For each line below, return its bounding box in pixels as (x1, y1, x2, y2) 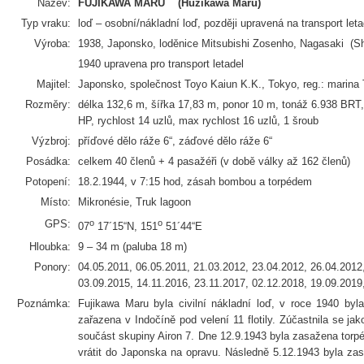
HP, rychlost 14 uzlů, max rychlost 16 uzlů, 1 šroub (78, 115, 318, 127)
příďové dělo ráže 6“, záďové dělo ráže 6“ (78, 135, 272, 147)
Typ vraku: (21, 17, 71, 29)
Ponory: (34, 261, 71, 273)
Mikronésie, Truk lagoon (78, 196, 191, 208)
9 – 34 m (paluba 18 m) (78, 240, 187, 253)
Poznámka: (17, 297, 71, 310)
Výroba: (34, 37, 71, 50)
